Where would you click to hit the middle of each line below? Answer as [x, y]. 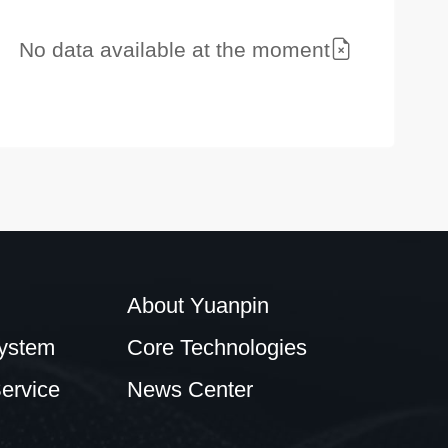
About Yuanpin [197, 305]
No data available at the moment [175, 49]
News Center [189, 389]
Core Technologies [216, 347]
